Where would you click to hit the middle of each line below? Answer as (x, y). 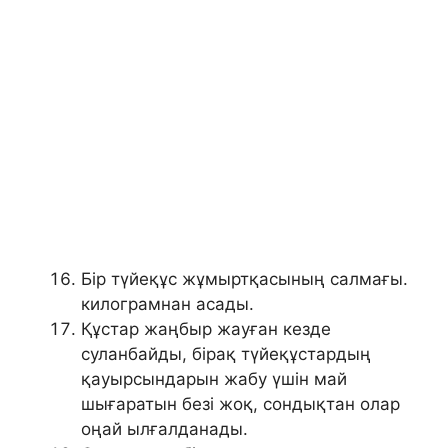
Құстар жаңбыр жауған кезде (206, 328)
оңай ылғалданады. (164, 428)
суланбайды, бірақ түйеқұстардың (226, 353)
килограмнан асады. (167, 303)
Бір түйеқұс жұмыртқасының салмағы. (244, 278)
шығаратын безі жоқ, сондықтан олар (240, 403)
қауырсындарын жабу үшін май (214, 378)
